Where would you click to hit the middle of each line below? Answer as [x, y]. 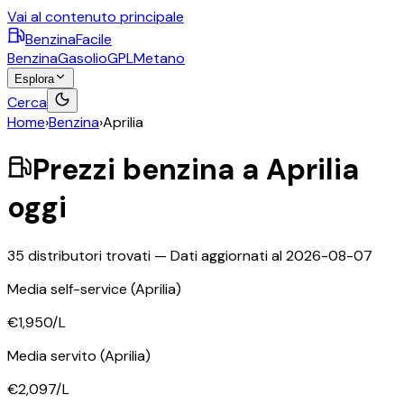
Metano [159, 58]
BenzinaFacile [69, 39]
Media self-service [69, 289]
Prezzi [78, 170]
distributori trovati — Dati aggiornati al [155, 255]
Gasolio [83, 58]
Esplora [34, 79]
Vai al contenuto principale [96, 17]
